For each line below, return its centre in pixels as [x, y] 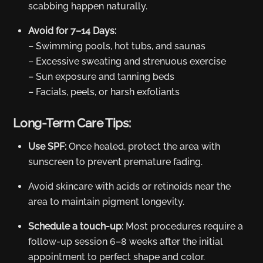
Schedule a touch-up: [76, 227]
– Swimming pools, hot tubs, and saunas [117, 46]
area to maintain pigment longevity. [106, 202]
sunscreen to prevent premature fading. [115, 162]
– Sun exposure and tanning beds [101, 76]
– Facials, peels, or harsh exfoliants [104, 92]
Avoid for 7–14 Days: [72, 31]
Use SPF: [47, 147]
